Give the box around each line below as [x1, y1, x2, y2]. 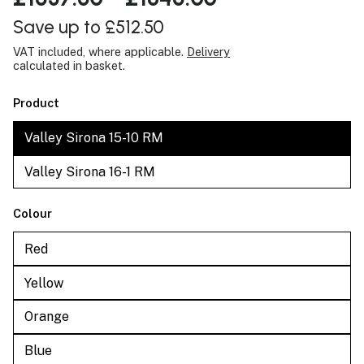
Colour [13, 206, 52, 221]
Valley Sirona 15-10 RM [24, 130, 164, 146]
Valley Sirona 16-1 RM [24, 164, 156, 180]
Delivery [187, 44, 230, 58]
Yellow [24, 275, 63, 291]
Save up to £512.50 [13, 15, 164, 38]
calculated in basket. [13, 58, 125, 72]
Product [13, 95, 59, 110]
